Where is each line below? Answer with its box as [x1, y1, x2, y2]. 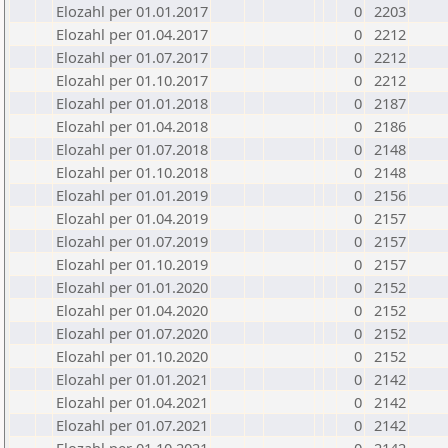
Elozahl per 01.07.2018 [56, 139, 208, 159]
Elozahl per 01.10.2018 [56, 162, 208, 182]
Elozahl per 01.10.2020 [56, 346, 208, 366]
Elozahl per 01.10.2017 [56, 70, 208, 90]
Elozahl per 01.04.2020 [56, 300, 208, 320]
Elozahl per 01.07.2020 [56, 323, 208, 343]
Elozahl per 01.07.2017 [56, 47, 208, 67]
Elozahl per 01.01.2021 [56, 369, 208, 389]
